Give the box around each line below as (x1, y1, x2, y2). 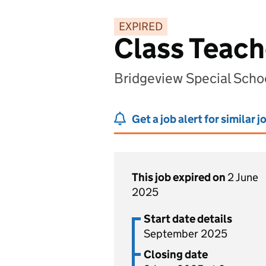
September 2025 (144, 227, 227, 240)
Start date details (144, 212, 232, 226)
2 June (227, 170, 258, 184)
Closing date (144, 248, 208, 261)
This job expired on (132, 170, 227, 184)
